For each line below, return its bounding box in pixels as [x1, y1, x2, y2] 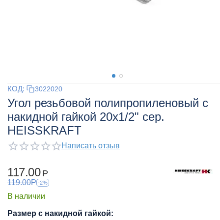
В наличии [7, 192, 45, 200]
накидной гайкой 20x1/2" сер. [7, 110, 165, 123]
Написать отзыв [61, 141, 120, 150]
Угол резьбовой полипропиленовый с [7, 96, 208, 110]
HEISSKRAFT [7, 124, 82, 137]
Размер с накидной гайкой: [7, 209, 113, 218]
